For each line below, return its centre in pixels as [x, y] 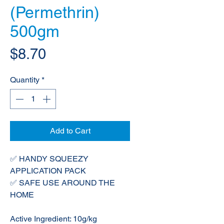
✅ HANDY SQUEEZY [49, 159]
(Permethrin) [55, 12]
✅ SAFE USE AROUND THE [62, 183]
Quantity [25, 80]
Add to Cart [70, 131]
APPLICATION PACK [48, 171]
